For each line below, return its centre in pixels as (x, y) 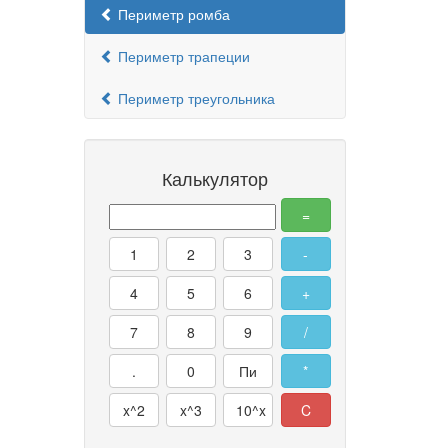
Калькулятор (214, 178)
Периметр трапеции (181, 56)
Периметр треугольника (194, 98)
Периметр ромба (171, 14)
